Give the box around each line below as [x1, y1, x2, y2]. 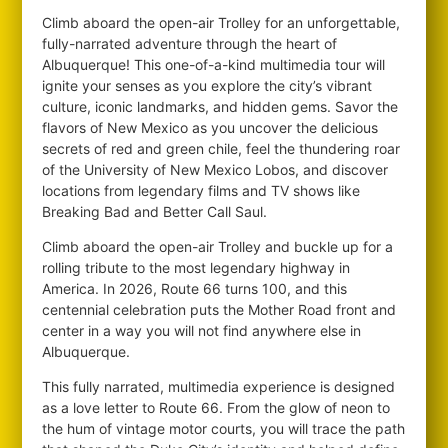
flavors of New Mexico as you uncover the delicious [42, 119, 379, 136]
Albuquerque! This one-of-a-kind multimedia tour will [42, 56, 386, 73]
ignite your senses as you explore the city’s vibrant [42, 77, 373, 94]
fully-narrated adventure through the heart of [42, 35, 338, 52]
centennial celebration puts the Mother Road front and [42, 301, 397, 318]
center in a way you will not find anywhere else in [42, 322, 362, 339]
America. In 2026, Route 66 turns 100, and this [42, 280, 348, 297]
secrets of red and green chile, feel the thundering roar [42, 140, 401, 157]
